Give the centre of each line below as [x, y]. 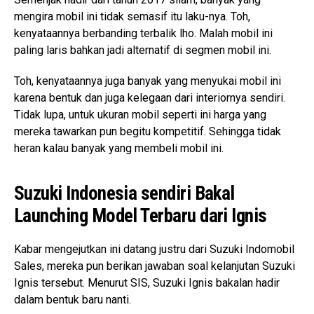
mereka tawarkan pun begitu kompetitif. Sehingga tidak [148, 131]
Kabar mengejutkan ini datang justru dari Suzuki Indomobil [154, 249]
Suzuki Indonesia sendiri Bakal [124, 193]
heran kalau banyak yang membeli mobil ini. [119, 148]
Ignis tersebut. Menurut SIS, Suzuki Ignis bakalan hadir [147, 283]
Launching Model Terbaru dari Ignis [141, 216]
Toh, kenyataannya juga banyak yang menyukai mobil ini [148, 81]
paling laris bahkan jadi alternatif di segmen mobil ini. [143, 50]
